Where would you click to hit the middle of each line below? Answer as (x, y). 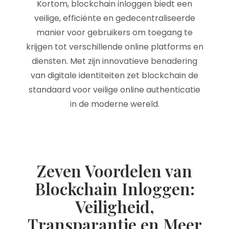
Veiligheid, (114, 206)
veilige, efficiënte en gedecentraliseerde (114, 18)
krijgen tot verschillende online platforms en (114, 47)
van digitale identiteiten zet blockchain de (114, 75)
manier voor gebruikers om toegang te (114, 32)
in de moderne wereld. (114, 104)
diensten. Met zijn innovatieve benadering (114, 61)
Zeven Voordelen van (114, 170)
